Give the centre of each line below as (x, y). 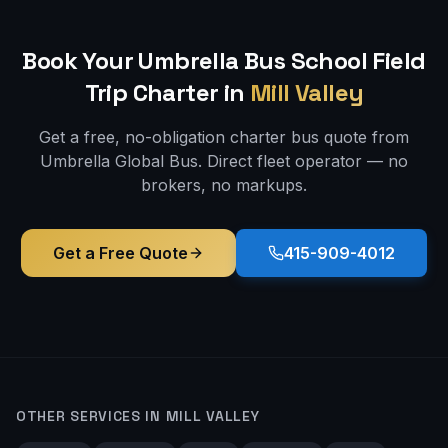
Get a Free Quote (120, 253)
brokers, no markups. (224, 185)
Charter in (186, 92)
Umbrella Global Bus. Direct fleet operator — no (224, 161)
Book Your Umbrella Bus (156, 60)
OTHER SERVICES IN (91, 416)
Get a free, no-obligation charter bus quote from (224, 137)
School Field (358, 60)
